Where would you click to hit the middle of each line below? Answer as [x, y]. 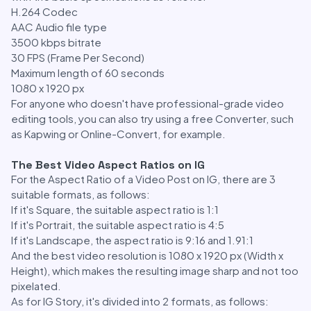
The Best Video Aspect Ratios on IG [108, 165]
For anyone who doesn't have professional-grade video [148, 103]
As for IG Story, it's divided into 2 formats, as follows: [140, 301]
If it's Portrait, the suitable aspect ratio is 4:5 [118, 225]
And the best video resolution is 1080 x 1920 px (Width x [147, 255]
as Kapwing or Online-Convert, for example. [118, 134]
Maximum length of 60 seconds [88, 73]
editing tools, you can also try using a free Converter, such [152, 118]
